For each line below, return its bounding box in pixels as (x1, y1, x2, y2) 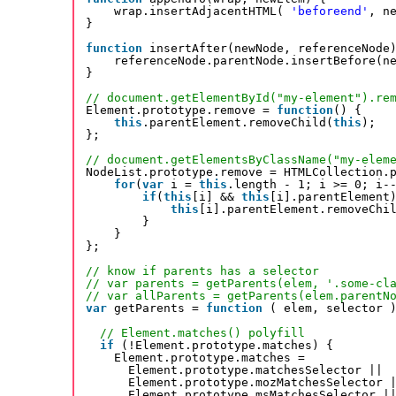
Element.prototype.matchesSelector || (128, 363, 383, 377)
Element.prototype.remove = (86, 103, 277, 118)
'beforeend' (291, 4, 369, 19)
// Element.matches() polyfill (100, 326, 305, 340)
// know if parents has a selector (86, 264, 319, 278)
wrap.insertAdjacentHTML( (114, 4, 291, 19)
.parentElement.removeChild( (142, 116, 333, 130)
